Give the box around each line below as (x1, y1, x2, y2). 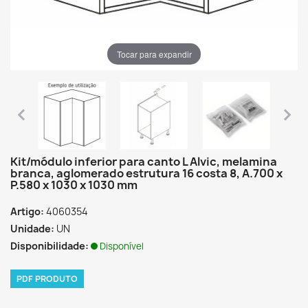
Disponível (100, 240, 144, 252)
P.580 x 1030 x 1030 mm (10, 177, 137, 192)
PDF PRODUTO (16, 272, 78, 285)
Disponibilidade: (10, 239, 89, 252)
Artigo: (10, 205, 44, 218)
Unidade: (10, 222, 54, 235)
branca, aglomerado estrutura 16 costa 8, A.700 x (10, 166, 283, 181)
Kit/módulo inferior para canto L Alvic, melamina (10, 154, 277, 169)
